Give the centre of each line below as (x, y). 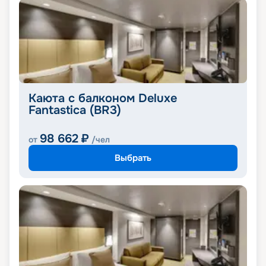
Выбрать (133, 158)
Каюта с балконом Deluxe (103, 99)
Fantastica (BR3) (75, 110)
